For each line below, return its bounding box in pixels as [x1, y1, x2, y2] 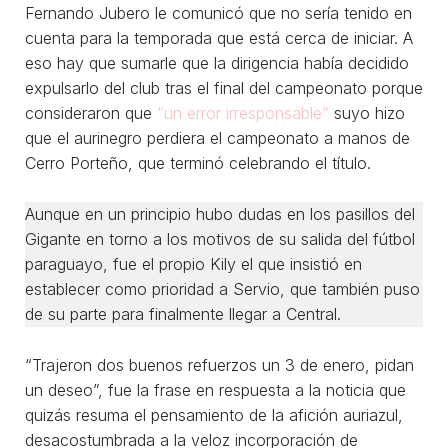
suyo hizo [329, 102, 405, 123]
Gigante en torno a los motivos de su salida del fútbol [25, 228, 415, 249]
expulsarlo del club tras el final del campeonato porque [25, 77, 423, 98]
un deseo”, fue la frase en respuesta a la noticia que [25, 379, 406, 400]
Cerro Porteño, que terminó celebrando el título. [25, 152, 371, 173]
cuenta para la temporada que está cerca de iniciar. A [25, 27, 413, 48]
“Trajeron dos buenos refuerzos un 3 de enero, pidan [25, 354, 414, 375]
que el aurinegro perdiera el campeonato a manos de [25, 127, 410, 148]
